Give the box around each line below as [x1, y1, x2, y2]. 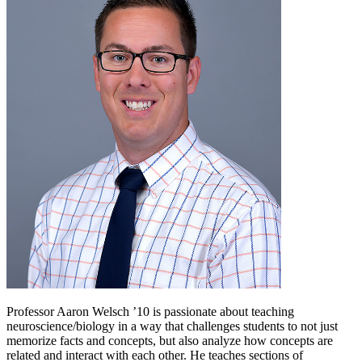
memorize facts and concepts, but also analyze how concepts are [6, 333, 333, 347]
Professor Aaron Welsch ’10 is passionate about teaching [6, 304, 294, 318]
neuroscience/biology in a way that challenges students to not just [6, 318, 338, 333]
